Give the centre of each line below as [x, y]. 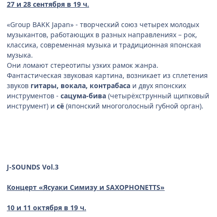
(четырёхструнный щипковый [158, 96]
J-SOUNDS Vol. [31, 167]
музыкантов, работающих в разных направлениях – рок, [102, 35]
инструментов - [34, 96]
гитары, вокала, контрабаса [81, 86]
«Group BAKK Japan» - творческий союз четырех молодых [103, 25]
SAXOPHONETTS [133, 187]
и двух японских [159, 86]
